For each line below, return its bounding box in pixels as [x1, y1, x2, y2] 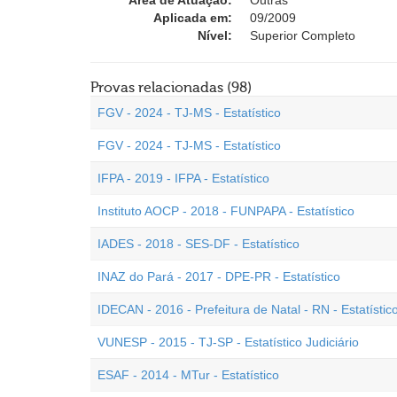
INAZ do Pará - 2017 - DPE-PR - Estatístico [97, 269, 340, 284]
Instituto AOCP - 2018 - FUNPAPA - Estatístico [97, 204, 354, 218]
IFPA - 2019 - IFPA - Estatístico [97, 171, 269, 185]
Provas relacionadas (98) [90, 80, 252, 96]
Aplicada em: [153, 11, 232, 25]
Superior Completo [250, 28, 355, 43]
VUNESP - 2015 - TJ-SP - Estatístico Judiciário [97, 335, 359, 349]
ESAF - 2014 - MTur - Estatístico [97, 368, 279, 382]
